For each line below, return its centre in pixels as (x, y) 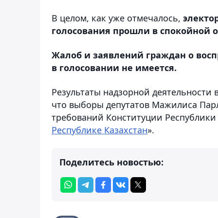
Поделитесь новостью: (111, 162)
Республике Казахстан (100, 130)
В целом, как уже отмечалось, (117, 18)
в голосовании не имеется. (114, 67)
